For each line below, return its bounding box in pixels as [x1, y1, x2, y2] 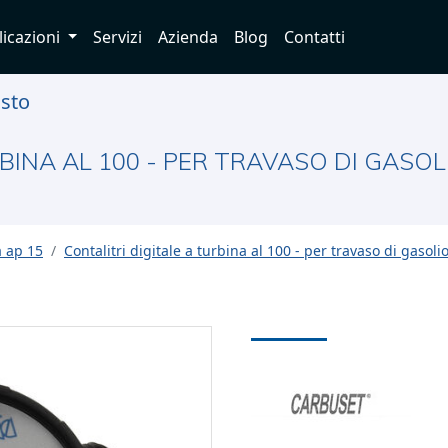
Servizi [93, 26, 143, 48]
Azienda [158, 26, 219, 48]
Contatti [284, 26, 346, 48]
